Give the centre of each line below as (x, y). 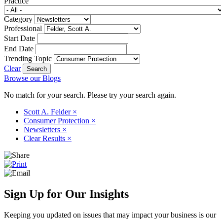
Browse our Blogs (32, 78)
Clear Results (45, 138)
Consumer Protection (57, 120)
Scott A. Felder (48, 111)
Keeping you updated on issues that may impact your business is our (110, 215)
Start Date (19, 38)
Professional (23, 28)
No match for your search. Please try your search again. (90, 95)
